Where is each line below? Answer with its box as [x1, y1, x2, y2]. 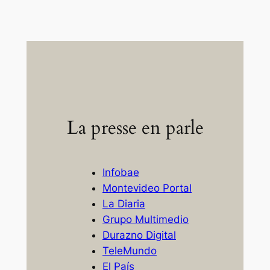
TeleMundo [102, 245, 157, 257]
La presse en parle [66, 115, 204, 140]
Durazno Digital [102, 229, 176, 242]
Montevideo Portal [102, 182, 192, 195]
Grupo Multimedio [102, 213, 189, 226]
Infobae [102, 166, 139, 179]
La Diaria [102, 198, 145, 210]
